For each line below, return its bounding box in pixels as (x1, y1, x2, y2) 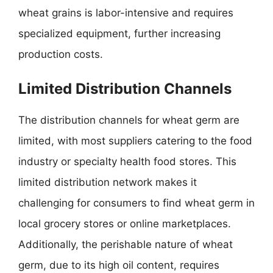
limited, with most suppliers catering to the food (18, 134, 252, 147)
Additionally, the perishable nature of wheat (18, 238, 233, 250)
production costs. (18, 48, 103, 60)
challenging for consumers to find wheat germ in (18, 196, 255, 209)
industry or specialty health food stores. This (18, 155, 236, 168)
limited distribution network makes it (18, 175, 197, 188)
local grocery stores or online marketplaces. (18, 217, 231, 230)
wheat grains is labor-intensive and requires (18, 7, 233, 19)
